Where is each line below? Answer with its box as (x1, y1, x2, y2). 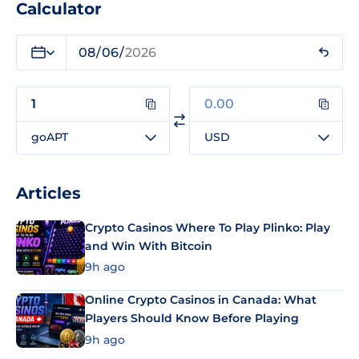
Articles (16, 183, 81, 203)
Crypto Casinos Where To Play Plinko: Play (85, 220, 330, 235)
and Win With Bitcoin (85, 238, 212, 253)
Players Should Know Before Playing (85, 311, 299, 326)
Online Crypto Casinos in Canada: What (85, 292, 317, 308)
